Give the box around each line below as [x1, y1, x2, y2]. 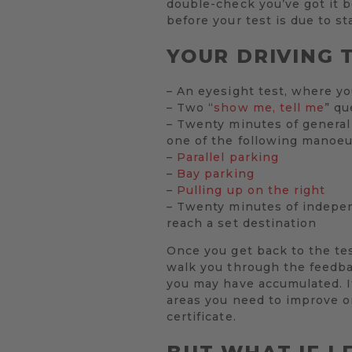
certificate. [167, 310, 236, 324]
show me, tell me [214, 101, 325, 115]
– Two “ [167, 101, 214, 115]
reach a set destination [167, 216, 317, 231]
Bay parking [177, 167, 255, 181]
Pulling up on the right [177, 183, 326, 198]
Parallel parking [177, 150, 279, 165]
